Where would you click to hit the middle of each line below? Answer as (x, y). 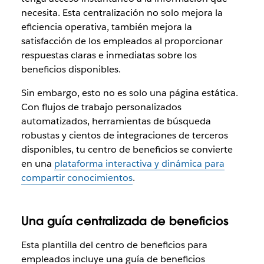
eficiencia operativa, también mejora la (106, 27)
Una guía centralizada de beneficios (125, 221)
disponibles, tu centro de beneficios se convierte (127, 149)
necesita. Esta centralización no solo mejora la (122, 12)
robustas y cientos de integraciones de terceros (124, 135)
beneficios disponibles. (72, 69)
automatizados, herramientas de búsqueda (116, 121)
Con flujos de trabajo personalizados (101, 107)
